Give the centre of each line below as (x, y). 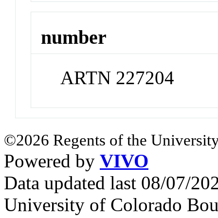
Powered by (52, 161)
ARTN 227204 (118, 78)
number (74, 37)
